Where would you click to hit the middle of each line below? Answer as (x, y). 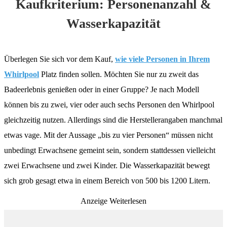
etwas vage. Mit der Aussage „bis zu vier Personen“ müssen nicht (108, 135)
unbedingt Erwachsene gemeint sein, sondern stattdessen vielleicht (110, 150)
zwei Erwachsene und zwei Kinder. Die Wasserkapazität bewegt (107, 165)
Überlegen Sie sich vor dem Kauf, (60, 59)
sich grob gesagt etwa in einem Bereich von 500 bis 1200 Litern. (107, 180)
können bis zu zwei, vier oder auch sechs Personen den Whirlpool (109, 104)
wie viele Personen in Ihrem (162, 59)
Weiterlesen (128, 201)
